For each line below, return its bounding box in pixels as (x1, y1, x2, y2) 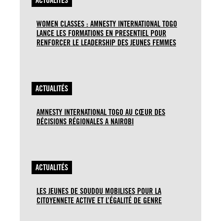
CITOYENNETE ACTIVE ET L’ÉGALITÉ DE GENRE (37, 195, 162, 205)
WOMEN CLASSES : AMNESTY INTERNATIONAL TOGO (37, 19, 177, 29)
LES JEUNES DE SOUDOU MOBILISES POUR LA (37, 186, 161, 196)
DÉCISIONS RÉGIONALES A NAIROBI (37, 116, 134, 126)
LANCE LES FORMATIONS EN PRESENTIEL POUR (37, 28, 166, 38)
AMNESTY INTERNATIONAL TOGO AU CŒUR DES (37, 107, 165, 117)
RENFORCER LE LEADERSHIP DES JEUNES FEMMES (37, 37, 176, 47)
